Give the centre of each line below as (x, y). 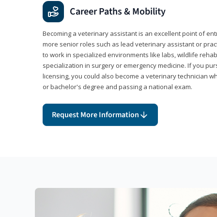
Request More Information (95, 115)
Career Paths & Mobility (118, 12)
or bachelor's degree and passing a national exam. (117, 87)
